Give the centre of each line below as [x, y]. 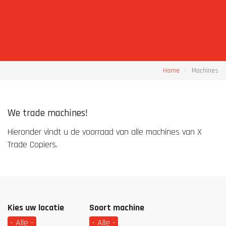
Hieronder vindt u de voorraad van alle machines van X [105, 132]
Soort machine [117, 208]
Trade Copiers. [33, 145]
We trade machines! [48, 113]
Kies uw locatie [36, 208]
